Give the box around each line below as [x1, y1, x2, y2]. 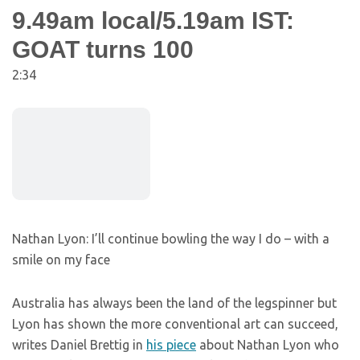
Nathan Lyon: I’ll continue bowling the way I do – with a [12, 231, 329, 247]
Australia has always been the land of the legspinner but [12, 296, 337, 311]
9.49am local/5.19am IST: [12, 7, 294, 35]
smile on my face [12, 252, 110, 268]
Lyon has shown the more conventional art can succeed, [12, 317, 338, 332]
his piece [146, 337, 196, 353]
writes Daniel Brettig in [12, 337, 146, 353]
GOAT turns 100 [12, 36, 194, 63]
